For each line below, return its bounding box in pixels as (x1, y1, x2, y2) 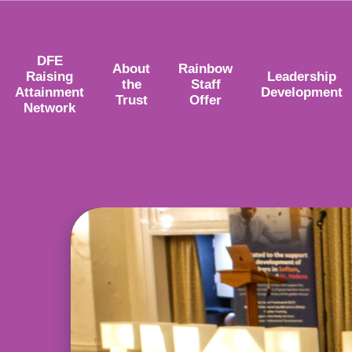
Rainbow (178, 60, 233, 76)
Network (24, 100, 76, 115)
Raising (26, 68, 74, 84)
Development (261, 84, 343, 100)
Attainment (15, 84, 85, 100)
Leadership (267, 68, 337, 84)
